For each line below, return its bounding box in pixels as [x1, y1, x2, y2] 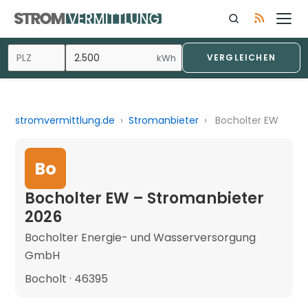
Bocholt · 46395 [25, 271, 109, 287]
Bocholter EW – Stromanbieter [25, 188, 265, 209]
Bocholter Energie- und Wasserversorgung [25, 230, 256, 245]
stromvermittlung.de [15, 113, 115, 127]
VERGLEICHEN [206, 52, 276, 63]
